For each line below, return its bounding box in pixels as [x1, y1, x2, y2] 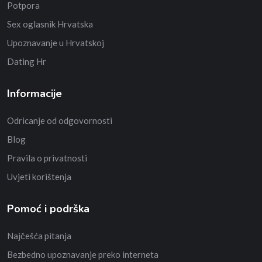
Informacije [7, 87, 62, 101]
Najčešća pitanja [7, 230, 71, 241]
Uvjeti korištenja [7, 171, 71, 182]
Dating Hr [7, 56, 46, 67]
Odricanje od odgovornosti [7, 115, 112, 126]
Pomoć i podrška [7, 202, 89, 216]
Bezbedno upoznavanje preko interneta [7, 249, 158, 260]
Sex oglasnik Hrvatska [7, 19, 93, 29]
